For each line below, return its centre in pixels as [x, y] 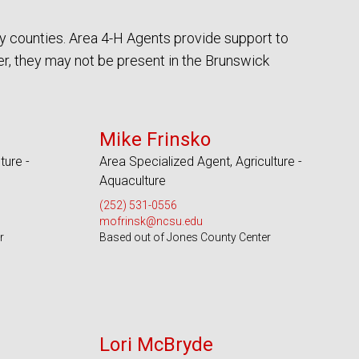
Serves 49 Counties [203, 316]
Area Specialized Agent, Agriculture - [200, 161]
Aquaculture [132, 181]
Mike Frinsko [155, 139]
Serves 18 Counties [203, 111]
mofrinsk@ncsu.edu [151, 221]
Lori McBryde [156, 345]
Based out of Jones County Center [185, 237]
